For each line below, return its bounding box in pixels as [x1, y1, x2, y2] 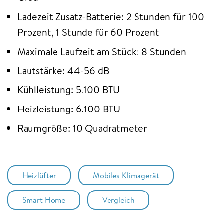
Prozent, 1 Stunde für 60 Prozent [17, 25, 159, 39]
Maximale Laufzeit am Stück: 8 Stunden [17, 44, 186, 58]
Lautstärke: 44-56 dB [17, 63, 109, 77]
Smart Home [22, 194, 65, 205]
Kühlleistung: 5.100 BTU [17, 82, 120, 96]
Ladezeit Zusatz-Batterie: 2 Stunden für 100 [17, 9, 204, 23]
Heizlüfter [22, 169, 56, 181]
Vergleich [102, 194, 135, 205]
